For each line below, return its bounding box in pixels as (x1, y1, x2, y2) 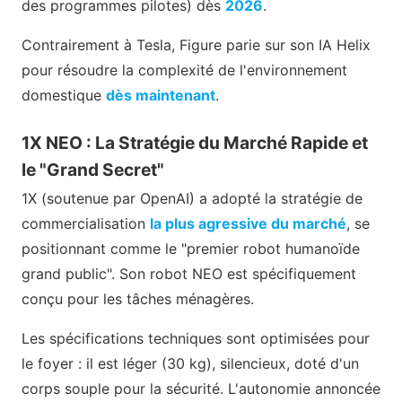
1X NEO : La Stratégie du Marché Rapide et (22, 132, 368, 154)
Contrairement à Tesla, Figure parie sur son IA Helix (22, 36, 371, 55)
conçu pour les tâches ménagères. (22, 290, 254, 309)
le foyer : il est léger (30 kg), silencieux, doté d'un (22, 354, 359, 373)
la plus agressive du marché (150, 214, 346, 233)
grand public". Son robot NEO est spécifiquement (22, 265, 356, 284)
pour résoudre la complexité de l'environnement (22, 61, 347, 80)
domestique (22, 86, 106, 105)
